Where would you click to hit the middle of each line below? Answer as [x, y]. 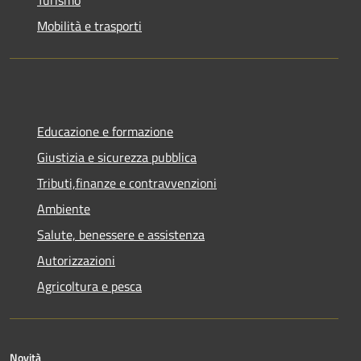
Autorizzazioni [76, 260]
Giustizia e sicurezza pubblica [117, 157]
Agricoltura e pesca [89, 286]
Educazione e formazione [105, 131]
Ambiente [64, 208]
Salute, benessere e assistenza [121, 234]
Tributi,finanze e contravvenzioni [127, 183]
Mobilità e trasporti [89, 25]
